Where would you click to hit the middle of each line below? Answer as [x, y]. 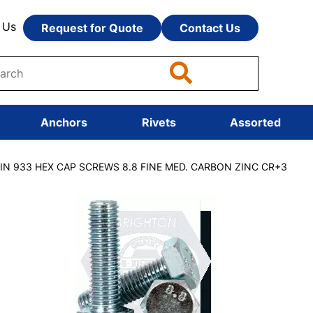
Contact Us [210, 28]
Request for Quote [93, 28]
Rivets [159, 122]
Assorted [255, 122]
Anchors [64, 122]
